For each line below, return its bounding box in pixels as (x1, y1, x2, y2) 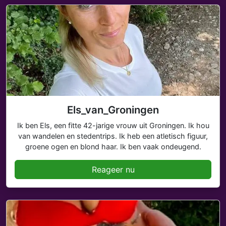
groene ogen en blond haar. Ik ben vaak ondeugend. (25, 142, 201, 151)
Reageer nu (91, 164, 135, 175)
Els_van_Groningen (67, 103, 159, 116)
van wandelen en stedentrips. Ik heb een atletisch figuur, (18, 132, 208, 140)
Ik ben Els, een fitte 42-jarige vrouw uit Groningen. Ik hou (17, 121, 209, 130)
